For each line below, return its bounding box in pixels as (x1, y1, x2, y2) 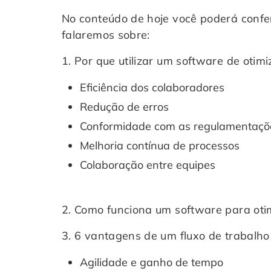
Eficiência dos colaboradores (80, 80, 224, 94)
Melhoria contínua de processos (80, 139, 240, 152)
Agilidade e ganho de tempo (80, 255, 223, 269)
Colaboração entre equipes (80, 158, 215, 172)
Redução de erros (80, 100, 169, 114)
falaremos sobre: (62, 28, 150, 42)
